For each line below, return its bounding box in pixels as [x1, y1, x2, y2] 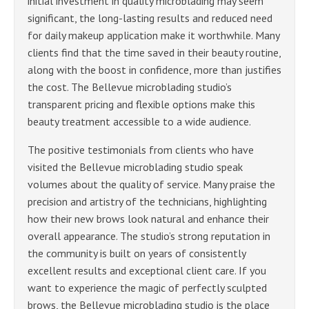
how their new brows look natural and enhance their [28, 211, 269, 226]
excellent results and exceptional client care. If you [28, 263, 266, 277]
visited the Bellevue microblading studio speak [28, 159, 243, 174]
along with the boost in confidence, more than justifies [28, 62, 281, 77]
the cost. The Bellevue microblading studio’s [28, 79, 232, 94]
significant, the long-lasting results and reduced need [28, 10, 272, 25]
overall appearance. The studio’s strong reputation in [28, 228, 270, 243]
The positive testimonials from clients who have [28, 142, 254, 157]
